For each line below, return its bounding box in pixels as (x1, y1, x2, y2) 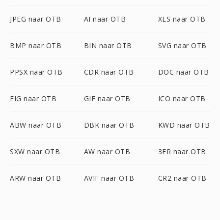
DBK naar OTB (83, 120, 135, 130)
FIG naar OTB (10, 94, 56, 103)
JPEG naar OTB (10, 14, 61, 24)
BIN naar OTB (83, 41, 132, 50)
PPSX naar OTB (10, 67, 63, 77)
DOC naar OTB (158, 67, 209, 77)
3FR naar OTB (158, 147, 206, 156)
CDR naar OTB (83, 67, 134, 77)
